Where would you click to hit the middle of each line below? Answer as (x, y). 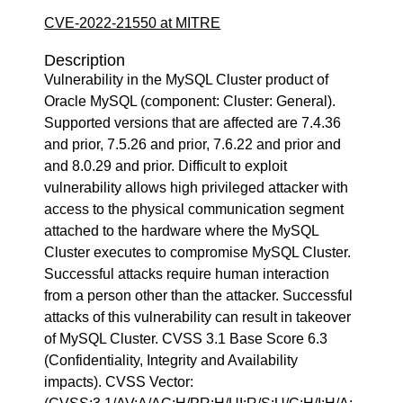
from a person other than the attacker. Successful (199, 296)
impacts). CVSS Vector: (119, 382)
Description (85, 60)
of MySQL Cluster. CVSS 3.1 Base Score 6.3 (186, 339)
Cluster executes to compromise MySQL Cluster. (198, 252)
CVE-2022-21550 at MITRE (133, 23)
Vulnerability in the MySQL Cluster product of (187, 80)
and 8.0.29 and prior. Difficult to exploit (166, 166)
